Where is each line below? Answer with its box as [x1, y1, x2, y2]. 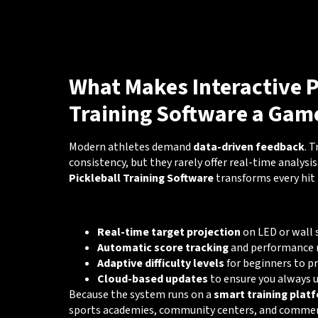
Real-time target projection [97, 224, 241, 241]
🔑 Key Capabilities [68, 196, 199, 214]
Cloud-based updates [97, 271, 208, 287]
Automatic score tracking [97, 240, 229, 256]
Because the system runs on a [68, 287, 214, 303]
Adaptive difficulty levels [97, 256, 224, 272]
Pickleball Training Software [68, 170, 214, 186]
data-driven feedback [192, 138, 305, 155]
